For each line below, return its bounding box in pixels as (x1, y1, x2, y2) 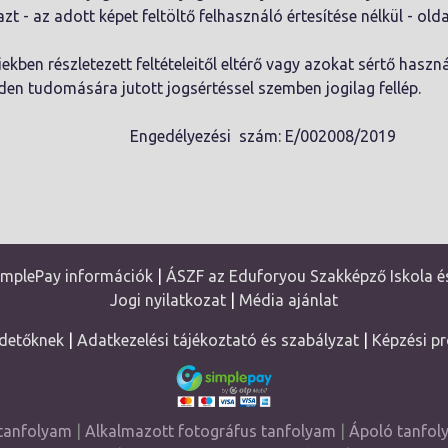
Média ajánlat (239, 291, 338, 309)
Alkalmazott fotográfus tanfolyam (84, 422, 336, 440)
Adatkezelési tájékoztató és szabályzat (76, 331, 359, 349)
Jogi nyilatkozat (110, 291, 226, 309)
